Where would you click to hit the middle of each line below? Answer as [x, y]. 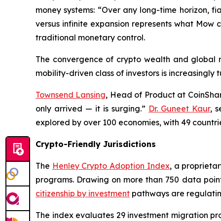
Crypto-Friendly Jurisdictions [96, 144]
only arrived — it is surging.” [92, 109]
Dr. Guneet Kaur [179, 109]
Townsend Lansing [71, 95]
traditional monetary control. [90, 38]
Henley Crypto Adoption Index [111, 166]
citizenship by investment [83, 194]
